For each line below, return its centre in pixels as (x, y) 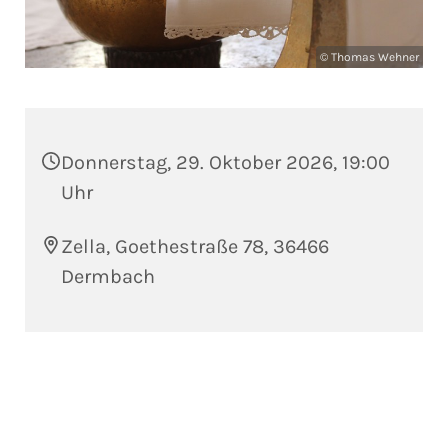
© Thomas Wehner (369, 57)
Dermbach (108, 277)
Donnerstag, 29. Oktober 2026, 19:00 (225, 163)
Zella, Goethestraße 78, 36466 (195, 247)
